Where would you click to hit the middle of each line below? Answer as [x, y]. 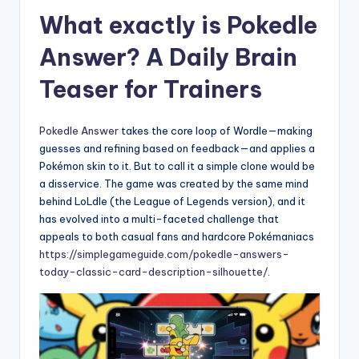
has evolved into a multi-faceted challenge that [159, 218]
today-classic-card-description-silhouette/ [153, 271]
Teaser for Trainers [151, 89]
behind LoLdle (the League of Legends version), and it [172, 201]
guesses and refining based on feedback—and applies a [177, 148]
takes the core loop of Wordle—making [216, 130]
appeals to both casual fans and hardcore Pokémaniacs [177, 236]
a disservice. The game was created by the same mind [174, 183]
